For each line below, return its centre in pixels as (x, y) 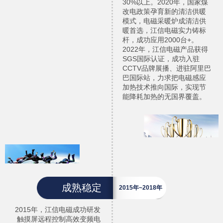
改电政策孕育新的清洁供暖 (165, 11)
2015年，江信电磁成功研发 (57, 210)
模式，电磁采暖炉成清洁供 (165, 21)
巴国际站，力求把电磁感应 (165, 78)
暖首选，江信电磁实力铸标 (165, 30)
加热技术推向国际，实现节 (165, 87)
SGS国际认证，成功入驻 (161, 59)
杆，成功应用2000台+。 (161, 40)
